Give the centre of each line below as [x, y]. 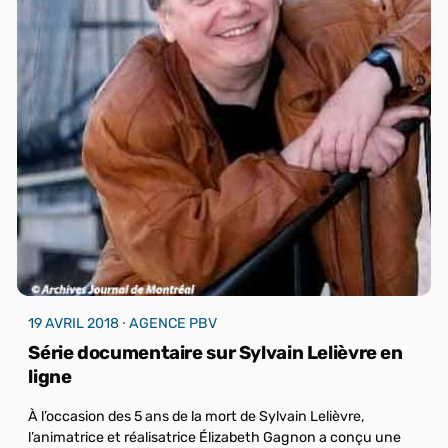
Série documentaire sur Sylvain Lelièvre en [215, 352]
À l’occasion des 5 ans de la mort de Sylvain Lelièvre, [197, 417]
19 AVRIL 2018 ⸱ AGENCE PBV [123, 324]
